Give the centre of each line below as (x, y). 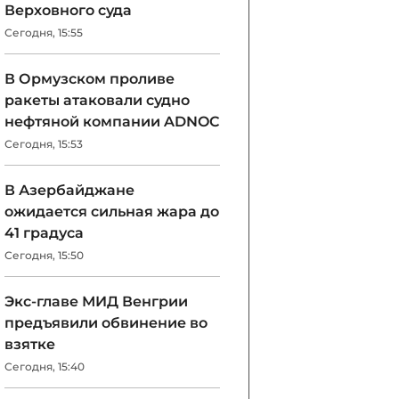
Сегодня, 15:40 (45, 366)
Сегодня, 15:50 (44, 255)
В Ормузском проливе (90, 79)
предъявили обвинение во (106, 323)
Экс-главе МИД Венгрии (96, 301)
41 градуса (44, 233)
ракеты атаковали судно (97, 100)
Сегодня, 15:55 (44, 33)
